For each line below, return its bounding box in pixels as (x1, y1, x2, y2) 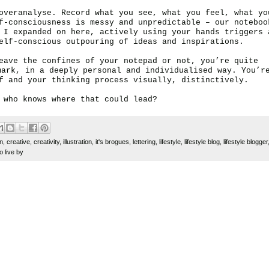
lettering (133, 138, 156, 146)
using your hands (143, 27, 220, 37)
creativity (34, 138, 59, 146)
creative (7, 138, 30, 146)
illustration (63, 138, 92, 146)
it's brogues (95, 138, 129, 146)
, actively (90, 27, 143, 37)
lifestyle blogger (223, 138, 268, 146)
